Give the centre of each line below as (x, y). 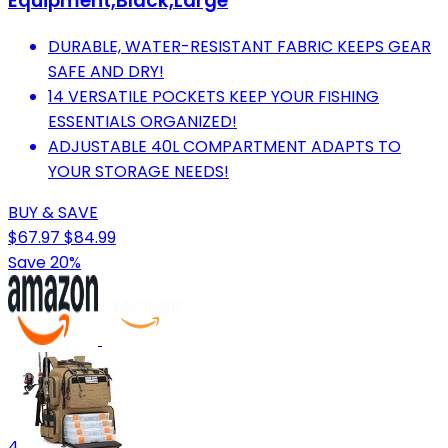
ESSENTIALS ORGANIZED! (142, 121)
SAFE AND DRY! (106, 71)
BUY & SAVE (53, 212)
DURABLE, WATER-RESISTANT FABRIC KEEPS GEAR (239, 46)
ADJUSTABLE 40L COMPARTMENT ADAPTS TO (224, 146)
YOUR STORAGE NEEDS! (138, 171)
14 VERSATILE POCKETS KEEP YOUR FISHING (213, 96)
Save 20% (44, 262)
